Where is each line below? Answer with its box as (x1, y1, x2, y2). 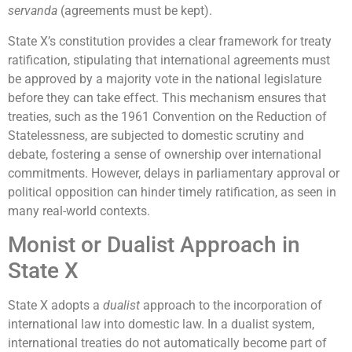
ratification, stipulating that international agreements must (8, 52, 330, 68)
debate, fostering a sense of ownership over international (8, 146, 321, 162)
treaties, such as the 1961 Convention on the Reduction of (8, 108, 327, 124)
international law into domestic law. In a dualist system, (8, 316, 314, 332)
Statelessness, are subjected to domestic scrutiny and (8, 127, 304, 143)
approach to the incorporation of (140, 297, 322, 313)
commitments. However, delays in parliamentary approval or (8, 165, 339, 181)
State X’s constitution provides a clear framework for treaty (8, 33, 332, 49)
